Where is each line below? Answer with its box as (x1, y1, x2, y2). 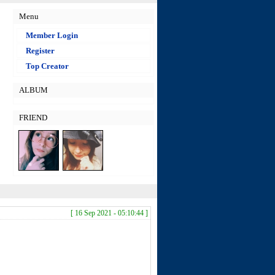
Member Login (26, 31, 78, 40)
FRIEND (19, 113, 47, 122)
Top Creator (26, 61, 69, 71)
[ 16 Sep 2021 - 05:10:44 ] (71, 209, 148, 217)
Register (26, 46, 55, 55)
